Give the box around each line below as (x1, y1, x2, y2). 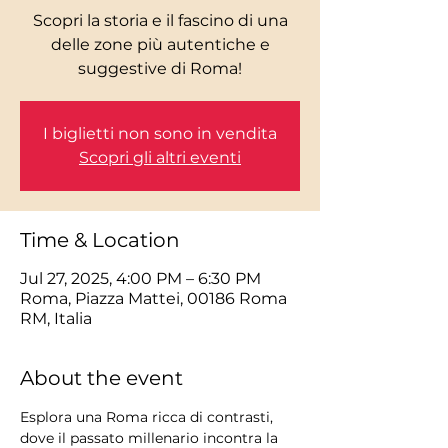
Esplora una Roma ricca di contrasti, (20, 408, 277, 427)
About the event (20, 366, 183, 391)
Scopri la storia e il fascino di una (32, 11, 288, 31)
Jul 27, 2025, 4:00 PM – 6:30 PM (20, 269, 261, 289)
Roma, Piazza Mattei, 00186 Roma (20, 289, 287, 309)
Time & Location (20, 228, 180, 253)
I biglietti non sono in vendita (43, 124, 277, 144)
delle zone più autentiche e (50, 35, 270, 55)
